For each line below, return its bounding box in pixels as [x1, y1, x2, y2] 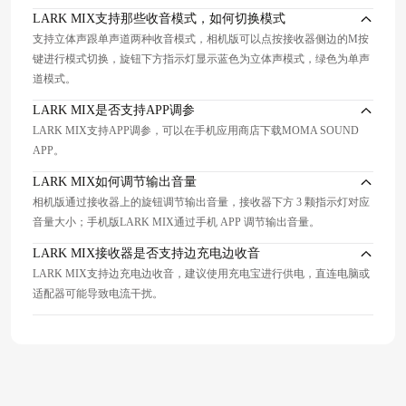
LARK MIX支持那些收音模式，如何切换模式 [33, 12, 285, 26]
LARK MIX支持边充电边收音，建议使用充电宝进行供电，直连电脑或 [33, 267, 370, 281]
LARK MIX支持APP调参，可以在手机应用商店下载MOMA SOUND [33, 124, 359, 138]
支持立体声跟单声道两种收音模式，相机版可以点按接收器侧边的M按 [33, 33, 369, 46]
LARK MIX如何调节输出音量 [33, 175, 197, 189]
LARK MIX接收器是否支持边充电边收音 [33, 246, 260, 261]
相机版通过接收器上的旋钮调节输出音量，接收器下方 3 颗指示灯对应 [33, 196, 370, 209]
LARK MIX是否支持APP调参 [33, 103, 195, 118]
